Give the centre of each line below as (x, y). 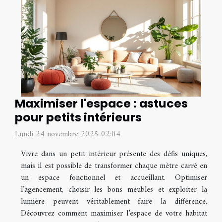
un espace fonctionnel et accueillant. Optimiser (114, 178)
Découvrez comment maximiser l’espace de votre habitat (114, 213)
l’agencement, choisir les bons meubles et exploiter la (114, 190)
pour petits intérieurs (78, 117)
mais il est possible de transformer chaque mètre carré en (114, 166)
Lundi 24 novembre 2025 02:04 (68, 134)
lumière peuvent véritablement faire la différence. (114, 201)
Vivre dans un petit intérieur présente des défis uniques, (114, 154)
